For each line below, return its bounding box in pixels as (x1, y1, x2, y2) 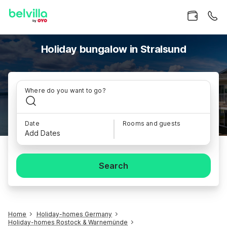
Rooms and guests (123, 120, 181, 127)
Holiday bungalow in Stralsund (41, 43, 186, 55)
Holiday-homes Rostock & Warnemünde (8, 218, 128, 226)
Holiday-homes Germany (36, 210, 112, 218)
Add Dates (25, 129, 60, 137)
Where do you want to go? (25, 87, 106, 94)
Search (99, 161, 128, 171)
